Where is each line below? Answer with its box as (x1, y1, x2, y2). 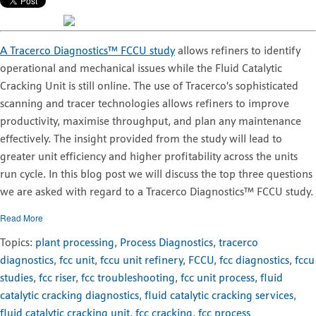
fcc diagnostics (219, 255, 289, 267)
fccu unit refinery (100, 255, 183, 267)
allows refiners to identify (175, 45, 300, 57)
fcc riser (39, 272, 75, 284)
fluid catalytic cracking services (145, 290, 293, 302)
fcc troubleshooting (81, 272, 175, 284)
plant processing (35, 237, 114, 249)
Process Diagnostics (120, 237, 213, 249)
